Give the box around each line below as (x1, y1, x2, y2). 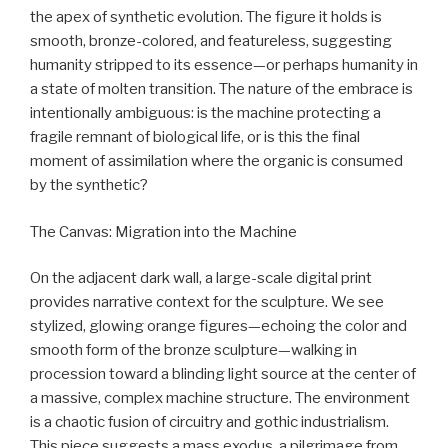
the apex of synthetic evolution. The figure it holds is (30, 8, 382, 27)
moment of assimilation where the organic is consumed (30, 152, 403, 171)
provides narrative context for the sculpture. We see (30, 293, 384, 312)
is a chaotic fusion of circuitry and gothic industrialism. (30, 413, 389, 432)
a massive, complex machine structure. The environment (30, 389, 410, 408)
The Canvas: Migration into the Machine (30, 222, 297, 241)
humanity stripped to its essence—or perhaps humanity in (30, 56, 418, 75)
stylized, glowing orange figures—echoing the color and (30, 317, 407, 336)
